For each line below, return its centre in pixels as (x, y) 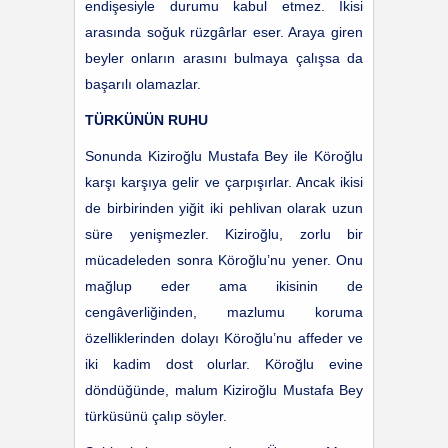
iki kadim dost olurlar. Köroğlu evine (224, 364)
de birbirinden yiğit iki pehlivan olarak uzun (224, 208)
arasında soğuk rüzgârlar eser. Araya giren (224, 32)
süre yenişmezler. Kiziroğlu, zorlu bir (224, 234)
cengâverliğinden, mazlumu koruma (224, 312)
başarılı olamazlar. (143, 84)
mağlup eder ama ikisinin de (224, 286)
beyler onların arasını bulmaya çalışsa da (224, 58)
